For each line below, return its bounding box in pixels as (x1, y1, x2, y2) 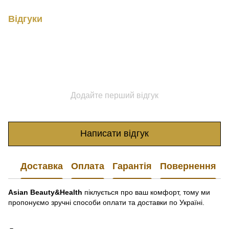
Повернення (160, 161, 216, 172)
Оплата (71, 161, 104, 172)
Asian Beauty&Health (8, 188, 82, 196)
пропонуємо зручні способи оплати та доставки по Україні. (8, 198, 204, 207)
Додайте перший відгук (71, 90, 158, 100)
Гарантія (112, 161, 152, 172)
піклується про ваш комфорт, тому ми (82, 188, 210, 196)
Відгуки (8, 13, 42, 24)
